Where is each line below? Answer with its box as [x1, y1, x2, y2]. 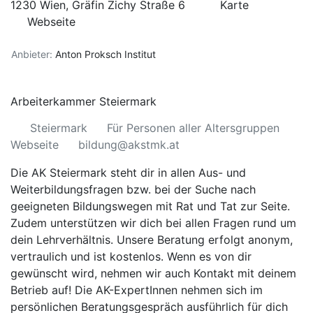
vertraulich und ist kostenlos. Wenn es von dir [10, 249, 252, 263]
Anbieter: [11, 48, 52, 60]
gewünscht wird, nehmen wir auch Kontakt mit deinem [10, 266, 296, 280]
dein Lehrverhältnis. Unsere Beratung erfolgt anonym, [10, 233, 293, 247]
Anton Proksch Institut [55, 48, 159, 60]
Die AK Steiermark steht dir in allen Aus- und [10, 166, 246, 180]
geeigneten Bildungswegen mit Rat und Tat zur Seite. [10, 199, 290, 213]
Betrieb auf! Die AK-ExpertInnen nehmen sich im [10, 283, 263, 297]
